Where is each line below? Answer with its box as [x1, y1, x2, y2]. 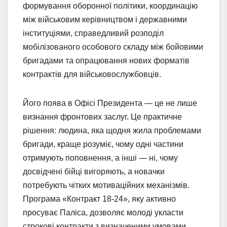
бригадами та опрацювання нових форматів [23, 56, 190, 65]
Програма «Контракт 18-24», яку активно [23, 194, 176, 203]
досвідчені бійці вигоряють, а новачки [23, 167, 165, 176]
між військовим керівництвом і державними [23, 15, 187, 24]
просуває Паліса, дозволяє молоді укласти [23, 208, 183, 217]
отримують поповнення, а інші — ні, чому [23, 153, 178, 162]
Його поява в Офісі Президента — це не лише [23, 98, 197, 107]
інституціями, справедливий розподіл [23, 28, 164, 37]
